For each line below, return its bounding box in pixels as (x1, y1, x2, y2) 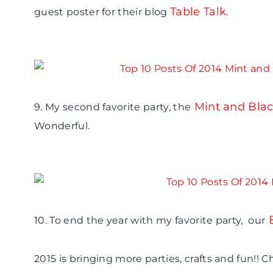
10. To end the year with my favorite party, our (34, 214, 266, 227)
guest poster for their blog (34, 6, 170, 18)
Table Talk (169, 5, 227, 19)
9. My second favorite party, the (34, 101, 191, 113)
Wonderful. (34, 120, 90, 132)
